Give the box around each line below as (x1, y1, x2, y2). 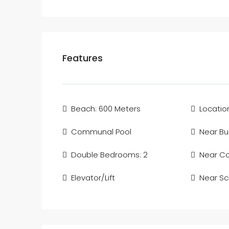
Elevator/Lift (71, 172, 115, 183)
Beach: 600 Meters (71, 103, 141, 114)
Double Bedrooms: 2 (71, 149, 148, 160)
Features (62, 52, 103, 64)
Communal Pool (71, 126, 131, 137)
